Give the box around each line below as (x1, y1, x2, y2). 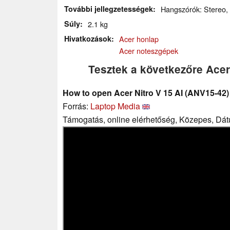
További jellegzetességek (64, 3, 153, 14)
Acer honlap (119, 33, 159, 44)
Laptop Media (90, 100, 140, 112)
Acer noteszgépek (119, 45, 178, 56)
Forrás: (63, 100, 90, 112)
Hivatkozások (64, 33, 111, 44)
